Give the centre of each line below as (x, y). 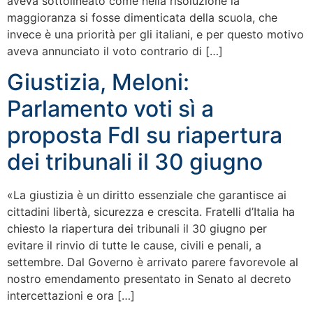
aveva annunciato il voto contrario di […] (115, 51)
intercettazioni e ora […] (71, 296)
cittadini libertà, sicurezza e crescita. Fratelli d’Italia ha (151, 212)
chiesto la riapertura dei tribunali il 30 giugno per (137, 229)
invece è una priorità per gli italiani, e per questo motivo (155, 34)
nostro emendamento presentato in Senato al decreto (149, 279)
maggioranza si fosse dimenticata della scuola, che (142, 17)
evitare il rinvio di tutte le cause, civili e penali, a (134, 246)
